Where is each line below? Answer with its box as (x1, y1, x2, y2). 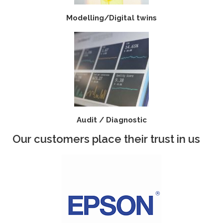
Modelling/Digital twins (66, 13, 157, 23)
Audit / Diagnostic (76, 115, 147, 125)
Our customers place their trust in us (12, 132, 200, 146)
